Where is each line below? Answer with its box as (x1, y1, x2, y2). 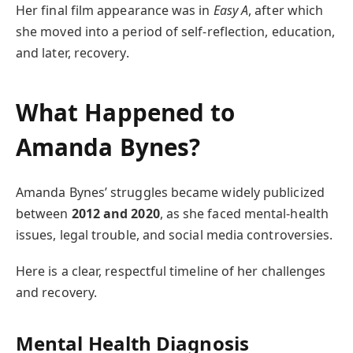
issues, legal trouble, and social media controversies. (16, 225, 333, 243)
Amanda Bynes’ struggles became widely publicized (16, 183, 325, 201)
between (16, 204, 72, 222)
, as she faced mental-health (159, 204, 329, 222)
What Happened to (16, 95, 236, 128)
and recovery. (16, 284, 98, 302)
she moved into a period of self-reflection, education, (16, 22, 336, 40)
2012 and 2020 (71, 204, 160, 222)
